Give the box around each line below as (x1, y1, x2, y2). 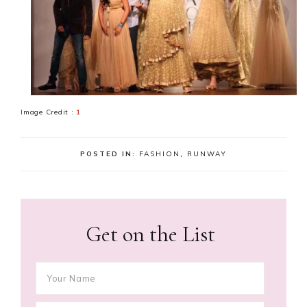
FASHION (139, 149, 180, 158)
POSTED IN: (80, 149, 139, 158)
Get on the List (85, 220, 215, 247)
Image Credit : (21, 107, 77, 116)
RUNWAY (187, 149, 227, 158)
